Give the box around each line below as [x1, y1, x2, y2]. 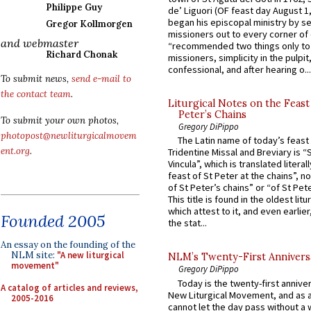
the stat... [168, 217, 207, 230]
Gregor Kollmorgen [46, 18, 133, 30]
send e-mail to [72, 73, 131, 85]
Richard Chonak [46, 49, 117, 60]
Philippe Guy [46, 1, 102, 13]
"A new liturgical [57, 249, 124, 261]
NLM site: [11, 249, 57, 261]
